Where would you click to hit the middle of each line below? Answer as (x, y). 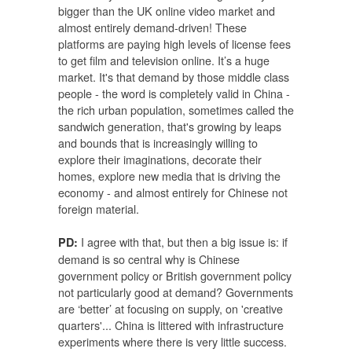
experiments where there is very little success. (172, 342)
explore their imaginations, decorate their (160, 159)
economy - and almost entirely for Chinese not (173, 192)
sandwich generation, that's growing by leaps (170, 126)
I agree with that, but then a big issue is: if (183, 242)
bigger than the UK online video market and (167, 10)
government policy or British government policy (175, 276)
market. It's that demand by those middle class (174, 76)
